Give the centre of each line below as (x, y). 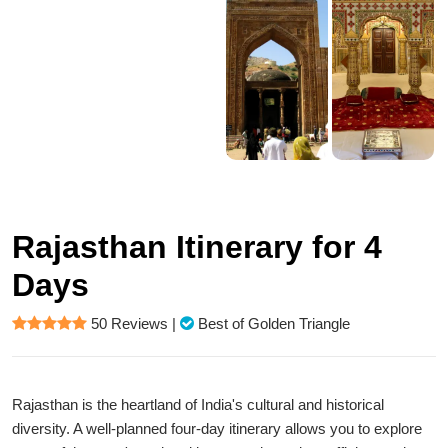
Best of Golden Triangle (274, 323)
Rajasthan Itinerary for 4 (197, 247)
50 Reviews (129, 323)
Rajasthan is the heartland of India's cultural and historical (198, 404)
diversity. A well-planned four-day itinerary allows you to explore (217, 428)
